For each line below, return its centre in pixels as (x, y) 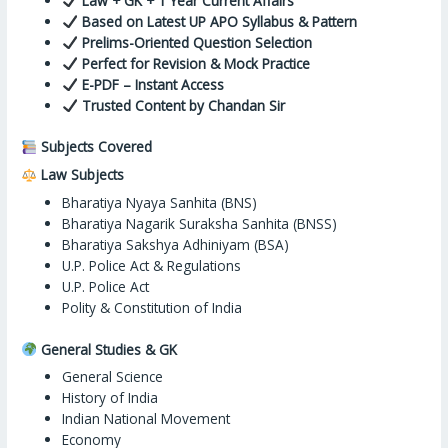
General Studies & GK (106, 349)
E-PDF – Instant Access (152, 84)
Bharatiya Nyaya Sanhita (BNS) (160, 203)
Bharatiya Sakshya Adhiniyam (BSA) (176, 245)
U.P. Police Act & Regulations (152, 266)
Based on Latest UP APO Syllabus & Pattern (219, 21)
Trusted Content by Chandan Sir (183, 105)
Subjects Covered (94, 147)
